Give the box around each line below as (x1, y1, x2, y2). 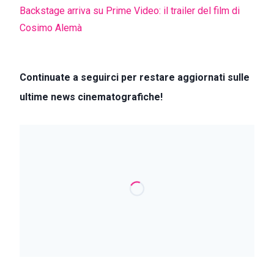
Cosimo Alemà (20, 22, 82, 34)
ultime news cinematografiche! (20, 91, 163, 103)
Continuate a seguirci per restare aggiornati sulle (20, 72, 250, 84)
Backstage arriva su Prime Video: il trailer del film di (20, 5, 240, 17)
